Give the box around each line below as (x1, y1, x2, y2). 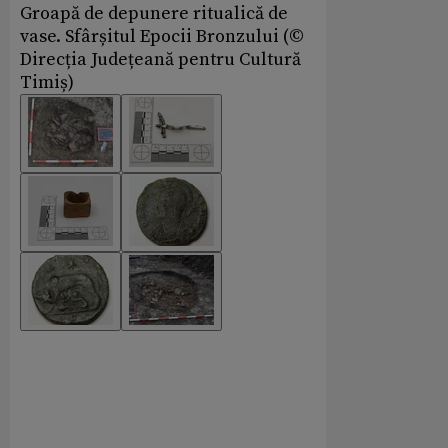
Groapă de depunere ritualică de (20, 2, 288, 26)
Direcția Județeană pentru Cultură (20, 48, 301, 72)
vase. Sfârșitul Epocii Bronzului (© (20, 25, 304, 49)
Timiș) (20, 71, 74, 95)
